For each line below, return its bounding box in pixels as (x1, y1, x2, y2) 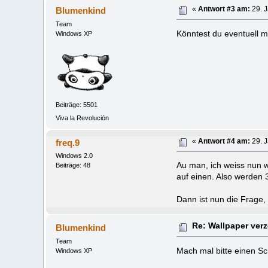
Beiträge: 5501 (55, 101, 98, 109)
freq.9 (56, 137, 80, 148)
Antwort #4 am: (198, 137, 251, 145)
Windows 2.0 (55, 152, 93, 160)
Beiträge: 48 (55, 162, 90, 169)
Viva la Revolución (55, 114, 109, 121)
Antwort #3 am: (198, 5, 251, 13)
